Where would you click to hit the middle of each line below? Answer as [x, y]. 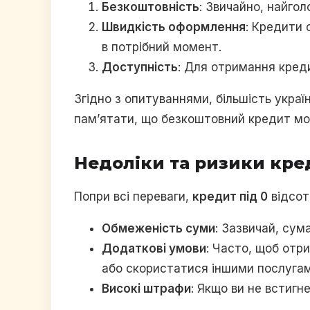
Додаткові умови [154, 248]
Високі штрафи [146, 288]
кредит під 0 [230, 196]
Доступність [140, 67]
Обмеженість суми [158, 228]
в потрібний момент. [162, 47]
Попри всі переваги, [133, 196]
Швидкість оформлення [174, 27]
